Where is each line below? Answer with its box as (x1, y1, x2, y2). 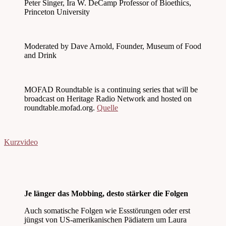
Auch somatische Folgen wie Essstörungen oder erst (24, 206, 190, 215)
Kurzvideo (4, 138, 38, 147)
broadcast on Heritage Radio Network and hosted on (24, 94, 192, 103)
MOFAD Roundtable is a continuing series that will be (24, 85, 198, 94)
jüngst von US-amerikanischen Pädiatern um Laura (24, 215, 187, 224)
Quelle (97, 103, 118, 112)
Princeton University (24, 8, 90, 17)
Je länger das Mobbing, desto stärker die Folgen (24, 189, 188, 198)
